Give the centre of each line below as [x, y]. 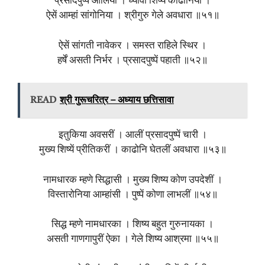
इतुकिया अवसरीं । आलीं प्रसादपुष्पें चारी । [132, 135]
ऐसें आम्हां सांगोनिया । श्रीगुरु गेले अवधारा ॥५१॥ [132, 16]
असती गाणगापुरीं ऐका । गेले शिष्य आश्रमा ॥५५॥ [132, 240]
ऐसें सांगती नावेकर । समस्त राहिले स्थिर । [132, 46]
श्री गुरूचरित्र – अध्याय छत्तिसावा [117, 101]
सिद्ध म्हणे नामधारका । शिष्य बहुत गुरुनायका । [132, 225]
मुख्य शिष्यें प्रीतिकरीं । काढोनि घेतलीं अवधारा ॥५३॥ [132, 150]
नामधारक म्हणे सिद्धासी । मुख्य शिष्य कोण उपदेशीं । [132, 180]
